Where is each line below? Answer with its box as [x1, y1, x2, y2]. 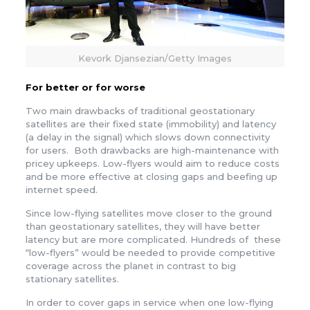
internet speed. [25, 184, 98, 196]
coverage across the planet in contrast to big [25, 260, 236, 272]
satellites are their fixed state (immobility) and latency [25, 118, 276, 130]
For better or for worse [25, 82, 145, 93]
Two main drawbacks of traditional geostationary [25, 105, 255, 117]
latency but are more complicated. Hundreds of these [25, 234, 281, 246]
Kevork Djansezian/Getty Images [77, 53, 232, 64]
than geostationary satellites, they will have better [25, 221, 260, 232]
